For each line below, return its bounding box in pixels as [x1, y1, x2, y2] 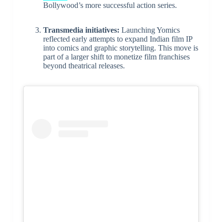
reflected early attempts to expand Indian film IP [43, 35, 192, 44]
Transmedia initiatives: [43, 26, 119, 35]
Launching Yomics [119, 26, 180, 35]
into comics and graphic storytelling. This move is [43, 44, 198, 53]
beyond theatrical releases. [43, 61, 125, 70]
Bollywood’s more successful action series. [43, 1, 177, 10]
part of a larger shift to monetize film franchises [43, 53, 190, 61]
